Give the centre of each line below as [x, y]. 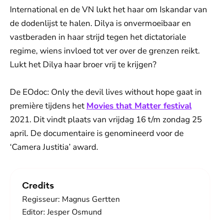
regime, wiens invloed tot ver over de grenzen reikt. [105, 51]
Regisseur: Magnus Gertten [71, 200]
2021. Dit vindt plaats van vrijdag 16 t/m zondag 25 [106, 120]
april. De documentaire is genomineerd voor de [97, 134]
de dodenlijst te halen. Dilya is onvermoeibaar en [100, 24]
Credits [38, 186]
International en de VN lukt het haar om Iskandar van [109, 10]
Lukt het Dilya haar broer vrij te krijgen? [83, 65]
